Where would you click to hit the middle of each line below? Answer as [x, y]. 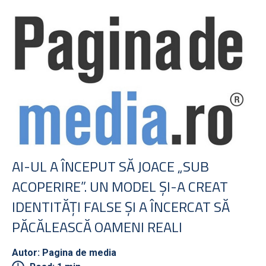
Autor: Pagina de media [64, 252]
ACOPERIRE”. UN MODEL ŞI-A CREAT [120, 186]
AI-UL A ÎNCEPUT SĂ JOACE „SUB [110, 166]
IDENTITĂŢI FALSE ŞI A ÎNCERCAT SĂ [121, 206]
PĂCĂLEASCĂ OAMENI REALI [97, 227]
